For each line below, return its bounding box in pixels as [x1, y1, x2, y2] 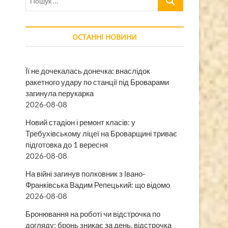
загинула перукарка [25, 88, 94, 98]
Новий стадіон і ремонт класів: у [25, 117, 135, 127]
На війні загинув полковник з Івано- [25, 168, 145, 178]
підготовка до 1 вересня [25, 139, 108, 149]
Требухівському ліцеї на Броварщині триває [25, 128, 177, 138]
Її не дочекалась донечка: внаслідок [25, 66, 150, 75]
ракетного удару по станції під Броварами [25, 77, 169, 87]
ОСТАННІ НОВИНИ [72, 32, 137, 42]
